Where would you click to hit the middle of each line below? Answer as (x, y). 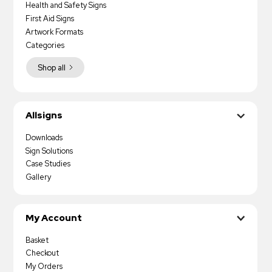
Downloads (44, 137)
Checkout (42, 253)
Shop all (51, 67)
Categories (45, 45)
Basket (37, 240)
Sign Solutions (49, 151)
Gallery (39, 177)
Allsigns (44, 116)
